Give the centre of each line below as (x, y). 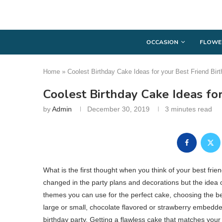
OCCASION (162, 42)
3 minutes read (189, 109)
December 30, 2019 (118, 109)
